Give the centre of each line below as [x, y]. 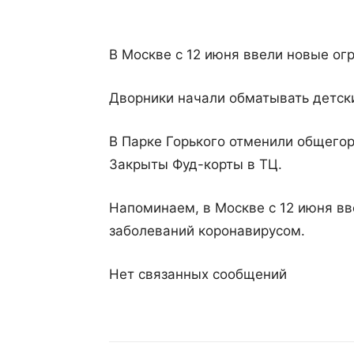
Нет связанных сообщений [198, 274]
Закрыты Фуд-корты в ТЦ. [196, 164]
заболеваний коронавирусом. [207, 231]
